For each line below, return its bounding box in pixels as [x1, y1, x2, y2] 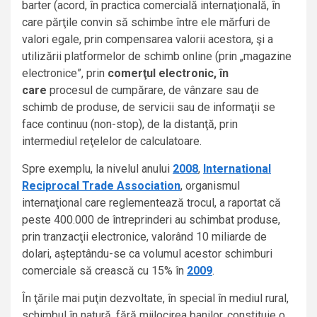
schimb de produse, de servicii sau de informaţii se [22, 100, 275, 115]
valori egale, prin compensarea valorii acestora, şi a [22, 33, 273, 47]
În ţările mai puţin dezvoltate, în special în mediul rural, [22, 292, 289, 306]
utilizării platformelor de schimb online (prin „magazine [22, 50, 292, 64]
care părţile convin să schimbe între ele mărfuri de [22, 16, 270, 30]
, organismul [180, 179, 240, 193]
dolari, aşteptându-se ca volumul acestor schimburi [22, 247, 272, 261]
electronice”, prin [22, 67, 108, 81]
